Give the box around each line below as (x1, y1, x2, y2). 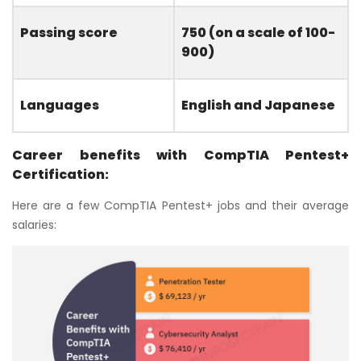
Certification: (12, 164, 109, 184)
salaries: (12, 216, 56, 233)
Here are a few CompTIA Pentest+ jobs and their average (12, 197, 349, 214)
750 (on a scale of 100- (181, 23, 335, 42)
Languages (20, 95, 99, 114)
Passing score (20, 23, 118, 42)
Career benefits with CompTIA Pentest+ (12, 145, 349, 164)
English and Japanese (181, 95, 335, 114)
